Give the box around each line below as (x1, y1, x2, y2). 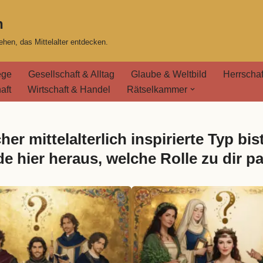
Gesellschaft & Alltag (28, 69, 114, 79)
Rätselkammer (127, 84, 187, 95)
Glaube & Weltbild (131, 69, 207, 79)
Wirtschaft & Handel (28, 84, 110, 95)
